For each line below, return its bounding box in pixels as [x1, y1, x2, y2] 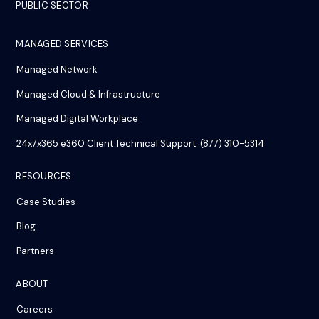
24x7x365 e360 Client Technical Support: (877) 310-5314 [16, 137, 265, 150]
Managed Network [16, 63, 98, 76]
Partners [16, 244, 55, 257]
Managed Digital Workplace [16, 113, 139, 125]
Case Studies [16, 195, 76, 208]
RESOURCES [16, 169, 72, 182]
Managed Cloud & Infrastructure [16, 88, 161, 100]
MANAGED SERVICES [16, 38, 109, 51]
